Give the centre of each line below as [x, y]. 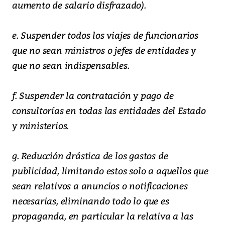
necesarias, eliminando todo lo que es [91, 201]
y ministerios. [41, 126]
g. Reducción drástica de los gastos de [90, 156]
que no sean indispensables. [71, 65]
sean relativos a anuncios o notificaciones [100, 186]
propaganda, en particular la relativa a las [103, 216]
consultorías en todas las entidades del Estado [109, 110]
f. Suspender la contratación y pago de [93, 95]
